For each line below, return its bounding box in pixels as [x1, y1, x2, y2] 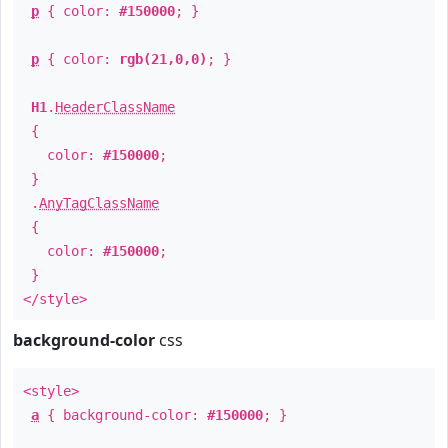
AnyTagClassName [39, 195, 159, 211]
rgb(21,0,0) [119, 51, 207, 67]
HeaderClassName [55, 99, 175, 115]
